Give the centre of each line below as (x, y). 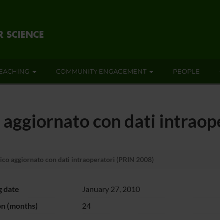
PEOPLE (186, 71)
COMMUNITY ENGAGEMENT (101, 71)
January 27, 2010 (111, 189)
